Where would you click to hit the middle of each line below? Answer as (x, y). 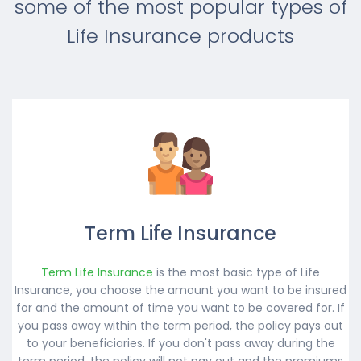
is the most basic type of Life (237, 272)
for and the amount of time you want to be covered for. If (180, 307)
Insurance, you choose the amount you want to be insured (180, 290)
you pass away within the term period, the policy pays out (180, 325)
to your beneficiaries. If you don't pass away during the (180, 343)
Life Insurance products (180, 35)
